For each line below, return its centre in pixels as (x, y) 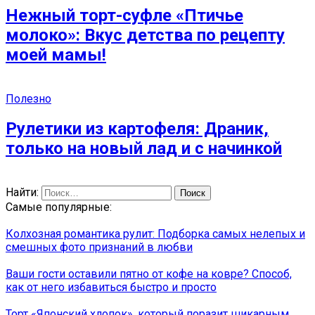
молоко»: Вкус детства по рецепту (145, 35)
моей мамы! (56, 54)
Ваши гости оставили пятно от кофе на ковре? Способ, (149, 274)
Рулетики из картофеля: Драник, (137, 129)
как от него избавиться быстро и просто (111, 288)
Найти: (22, 193)
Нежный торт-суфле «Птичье (124, 15)
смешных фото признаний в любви (99, 247)
